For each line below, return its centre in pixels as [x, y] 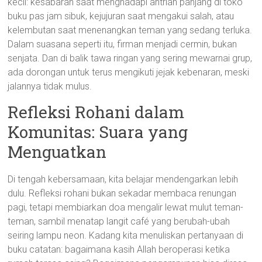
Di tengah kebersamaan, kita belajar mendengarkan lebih [123, 179]
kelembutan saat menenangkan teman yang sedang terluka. [130, 30]
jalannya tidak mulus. [50, 86]
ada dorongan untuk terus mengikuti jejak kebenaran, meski [129, 72]
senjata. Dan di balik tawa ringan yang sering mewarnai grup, [130, 58]
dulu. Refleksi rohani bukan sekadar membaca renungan [122, 193]
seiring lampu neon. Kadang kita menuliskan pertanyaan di [126, 235]
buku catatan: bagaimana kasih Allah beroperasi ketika [119, 249]
